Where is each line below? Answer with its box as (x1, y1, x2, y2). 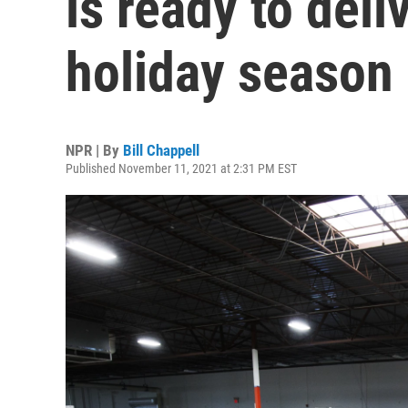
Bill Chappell (123, 141, 199, 159)
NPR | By (66, 141, 123, 159)
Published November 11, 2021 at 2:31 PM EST (66, 161, 297, 176)
